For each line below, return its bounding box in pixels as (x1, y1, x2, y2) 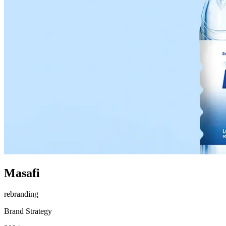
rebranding (4, 190, 38, 199)
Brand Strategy (4, 207, 52, 216)
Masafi (4, 166, 40, 180)
